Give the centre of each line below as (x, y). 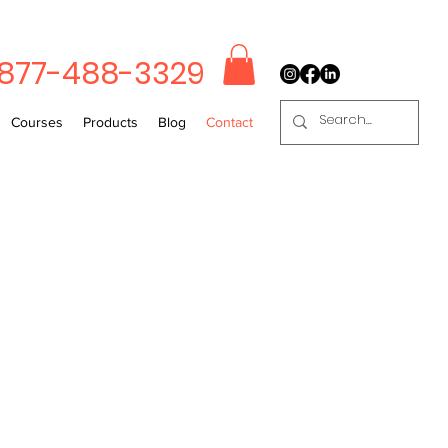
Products (110, 121)
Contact (229, 121)
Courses (37, 121)
